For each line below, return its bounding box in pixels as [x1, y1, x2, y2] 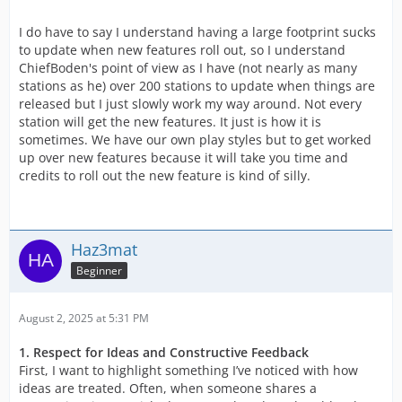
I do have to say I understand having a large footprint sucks [19, 23, 376, 40]
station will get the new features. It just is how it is [19, 113, 321, 130]
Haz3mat [71, 239, 137, 260]
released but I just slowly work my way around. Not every [19, 95, 362, 112]
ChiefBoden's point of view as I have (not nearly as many [19, 59, 357, 76]
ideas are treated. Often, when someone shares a [19, 380, 317, 397]
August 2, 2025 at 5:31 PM [19, 310, 149, 326]
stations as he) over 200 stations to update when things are [19, 77, 375, 94]
